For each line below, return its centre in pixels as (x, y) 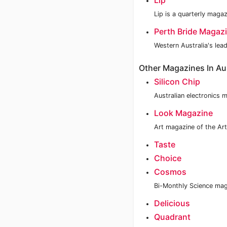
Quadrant (172, 217)
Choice (168, 158)
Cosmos (170, 172)
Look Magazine (183, 113)
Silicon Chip (177, 82)
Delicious (172, 203)
